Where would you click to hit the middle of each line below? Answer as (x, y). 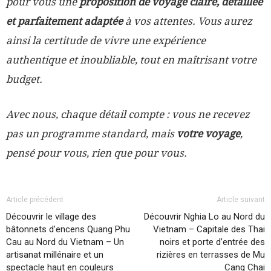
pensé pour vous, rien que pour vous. (96, 153)
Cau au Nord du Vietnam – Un (65, 242)
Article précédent (35, 200)
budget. (24, 80)
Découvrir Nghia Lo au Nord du (204, 217)
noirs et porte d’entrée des (212, 242)
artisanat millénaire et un (55, 255)
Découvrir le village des (51, 217)
